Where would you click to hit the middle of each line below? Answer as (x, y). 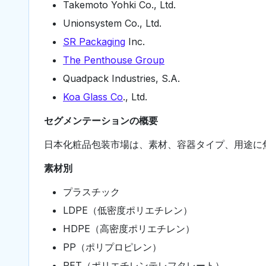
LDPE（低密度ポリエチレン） (128, 210)
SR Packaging (94, 41)
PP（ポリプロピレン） (112, 247)
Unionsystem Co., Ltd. (112, 23)
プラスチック (91, 191)
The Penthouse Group (114, 60)
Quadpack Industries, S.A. (121, 78)
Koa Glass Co (93, 96)
